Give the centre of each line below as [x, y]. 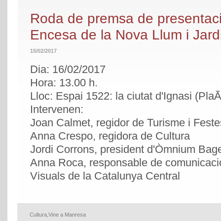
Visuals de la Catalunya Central [105, 176]
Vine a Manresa [67, 215]
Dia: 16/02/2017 [68, 70]
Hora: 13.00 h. [64, 83]
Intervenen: [57, 110]
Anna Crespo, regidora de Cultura [110, 136]
